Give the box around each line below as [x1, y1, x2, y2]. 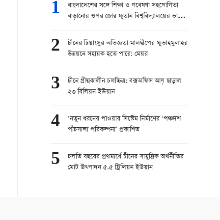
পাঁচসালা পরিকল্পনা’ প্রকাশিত [68, 125, 139, 135]
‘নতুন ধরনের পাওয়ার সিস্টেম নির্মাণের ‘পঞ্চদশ [68, 114, 181, 124]
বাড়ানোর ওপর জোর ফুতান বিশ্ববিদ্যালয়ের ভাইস [68, 11, 186, 22]
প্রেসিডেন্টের [68, 22, 97, 32]
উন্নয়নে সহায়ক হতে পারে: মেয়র [68, 49, 148, 59]
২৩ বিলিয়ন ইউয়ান [68, 87, 115, 97]
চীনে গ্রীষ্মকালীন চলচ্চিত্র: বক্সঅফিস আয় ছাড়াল [68, 76, 181, 86]
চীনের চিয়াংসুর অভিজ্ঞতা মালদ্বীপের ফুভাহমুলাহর [68, 38, 188, 49]
